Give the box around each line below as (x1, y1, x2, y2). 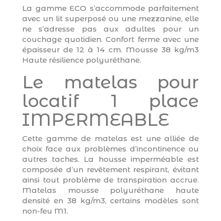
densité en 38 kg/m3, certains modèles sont (22, 196, 199, 205)
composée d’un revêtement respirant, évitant (22, 165, 199, 174)
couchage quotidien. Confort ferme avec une (22, 35, 199, 44)
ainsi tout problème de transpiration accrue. (22, 175, 199, 184)
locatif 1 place (22, 90, 199, 111)
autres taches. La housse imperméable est (22, 154, 199, 164)
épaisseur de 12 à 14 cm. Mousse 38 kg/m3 (22, 45, 199, 54)
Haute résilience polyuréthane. (22, 55, 141, 65)
